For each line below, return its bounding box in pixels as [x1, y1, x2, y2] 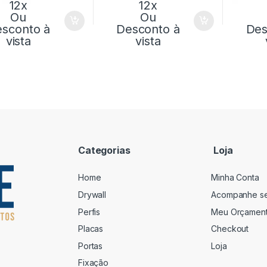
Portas [78, 240, 103, 251]
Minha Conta [211, 172, 259, 183]
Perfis [78, 206, 101, 217]
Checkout [211, 223, 249, 234]
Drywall [78, 189, 107, 200]
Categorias [78, 144, 131, 156]
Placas [78, 223, 104, 234]
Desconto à [116, 22, 180, 37]
